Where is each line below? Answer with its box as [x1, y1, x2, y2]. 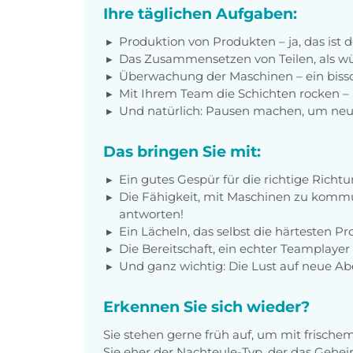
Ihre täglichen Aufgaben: [103, 3, 297, 23]
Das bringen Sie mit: [103, 141, 261, 161]
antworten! [119, 206, 184, 221]
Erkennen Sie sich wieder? [103, 296, 310, 316]
